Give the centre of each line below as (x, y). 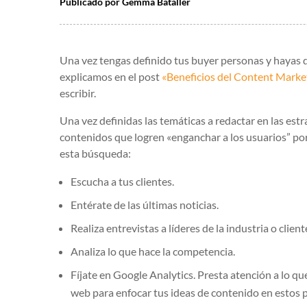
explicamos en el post (111, 77)
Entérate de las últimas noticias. (145, 205)
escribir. (78, 93)
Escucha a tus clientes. (122, 182)
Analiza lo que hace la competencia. (153, 251)
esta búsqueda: (95, 153)
